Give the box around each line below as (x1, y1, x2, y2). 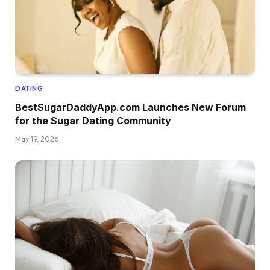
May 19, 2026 (15, 134, 58, 144)
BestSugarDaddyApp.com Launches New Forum (15, 101, 246, 114)
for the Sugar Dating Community (15, 115, 171, 127)
